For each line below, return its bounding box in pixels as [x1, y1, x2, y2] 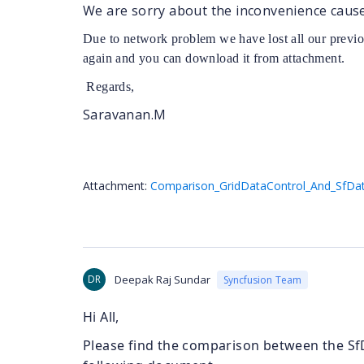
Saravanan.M [83, 106, 167, 123]
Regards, [86, 80, 135, 93]
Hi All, [83, 308, 119, 326]
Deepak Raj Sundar [115, 272, 210, 287]
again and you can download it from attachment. [83, 51, 345, 65]
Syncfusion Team [223, 272, 301, 287]
